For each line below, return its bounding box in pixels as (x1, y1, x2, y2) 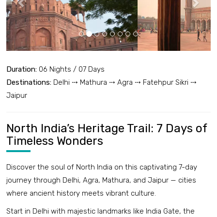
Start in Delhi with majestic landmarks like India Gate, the (6, 207, 195, 216)
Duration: (6, 65, 37, 74)
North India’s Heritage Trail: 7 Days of (6, 122, 207, 136)
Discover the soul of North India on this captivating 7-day (6, 163, 197, 172)
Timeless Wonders (6, 134, 103, 148)
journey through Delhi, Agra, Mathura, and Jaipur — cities (6, 176, 196, 185)
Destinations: (6, 78, 51, 87)
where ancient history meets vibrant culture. (6, 189, 156, 198)
